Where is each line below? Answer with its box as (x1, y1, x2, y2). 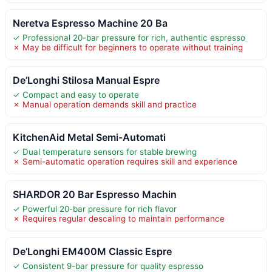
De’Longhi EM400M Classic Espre (13, 245, 172, 257)
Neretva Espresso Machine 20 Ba (13, 16, 168, 29)
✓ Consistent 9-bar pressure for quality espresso (13, 260, 203, 271)
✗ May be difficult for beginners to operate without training (13, 42, 243, 52)
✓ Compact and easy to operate (13, 89, 139, 100)
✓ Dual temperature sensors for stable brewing (13, 146, 197, 157)
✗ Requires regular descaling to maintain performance (13, 213, 225, 223)
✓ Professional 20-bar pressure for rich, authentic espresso (13, 32, 245, 42)
